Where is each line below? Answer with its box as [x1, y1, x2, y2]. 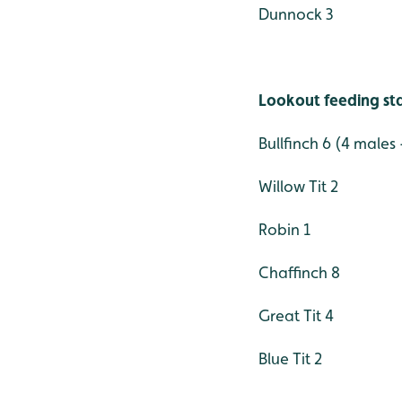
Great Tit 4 [258, 305, 334, 325]
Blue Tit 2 [258, 348, 322, 368]
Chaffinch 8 [258, 262, 340, 282]
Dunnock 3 [258, 4, 334, 23]
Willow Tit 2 [258, 176, 338, 196]
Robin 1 [258, 219, 310, 239]
